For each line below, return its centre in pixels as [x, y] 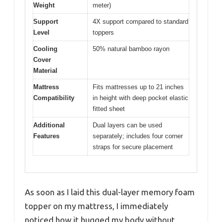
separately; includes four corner [138, 136]
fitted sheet [109, 109]
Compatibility [54, 98]
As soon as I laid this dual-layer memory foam [110, 192]
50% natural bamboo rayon [131, 49]
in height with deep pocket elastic [140, 98]
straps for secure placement [133, 147]
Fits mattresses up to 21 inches [138, 87]
